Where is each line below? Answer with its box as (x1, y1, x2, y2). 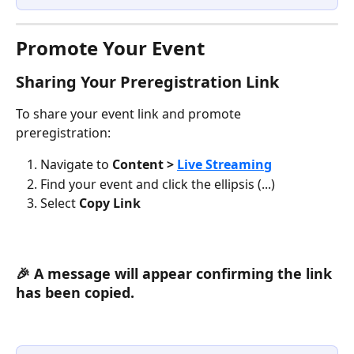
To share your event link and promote (16, 105, 244, 123)
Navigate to (40, 156, 112, 174)
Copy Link (79, 194, 141, 213)
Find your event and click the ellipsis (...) (40, 175, 275, 193)
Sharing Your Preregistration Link (16, 71, 279, 93)
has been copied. (16, 283, 134, 303)
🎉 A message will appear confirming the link (16, 264, 336, 284)
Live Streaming (177, 156, 272, 174)
